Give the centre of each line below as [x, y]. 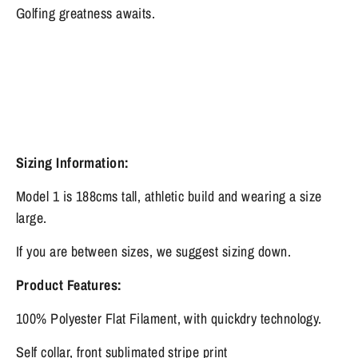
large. [32, 217]
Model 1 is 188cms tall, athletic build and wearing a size [169, 196]
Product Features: [69, 284]
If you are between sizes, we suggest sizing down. [154, 251]
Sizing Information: [73, 162]
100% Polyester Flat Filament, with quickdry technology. [169, 318]
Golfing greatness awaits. [86, 13]
